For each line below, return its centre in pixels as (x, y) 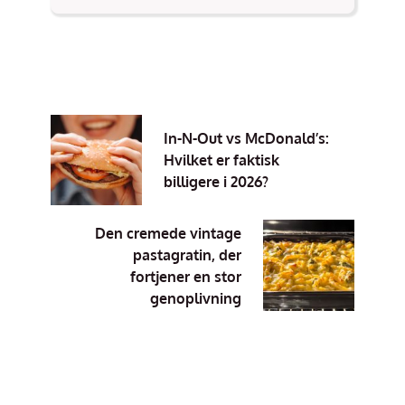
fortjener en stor (186, 276)
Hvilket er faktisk (221, 160)
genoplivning (196, 298)
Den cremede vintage (169, 233)
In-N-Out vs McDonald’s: (246, 138)
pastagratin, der (188, 254)
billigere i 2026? (216, 181)
